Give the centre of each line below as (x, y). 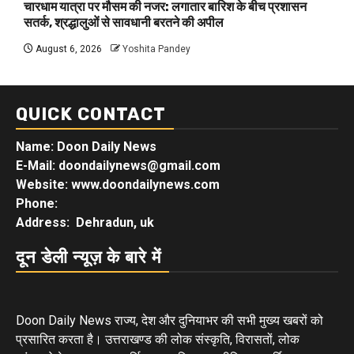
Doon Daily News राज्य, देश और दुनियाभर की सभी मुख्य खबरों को (169, 320)
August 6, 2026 (68, 49)
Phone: (38, 203)
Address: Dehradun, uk (85, 222)
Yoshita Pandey (156, 49)
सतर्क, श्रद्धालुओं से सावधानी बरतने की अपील (124, 22)
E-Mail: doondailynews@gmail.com (118, 165)
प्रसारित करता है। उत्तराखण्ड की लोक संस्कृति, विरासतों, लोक (158, 339)
